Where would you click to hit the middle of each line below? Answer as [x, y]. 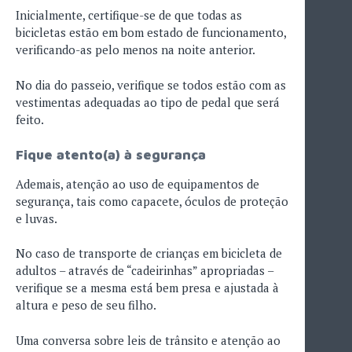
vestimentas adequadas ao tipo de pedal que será [148, 102]
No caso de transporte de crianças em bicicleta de [149, 253]
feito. [30, 119]
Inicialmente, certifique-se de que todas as [129, 15]
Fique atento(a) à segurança [111, 155]
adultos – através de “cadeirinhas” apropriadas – [145, 271]
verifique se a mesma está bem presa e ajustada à [147, 288]
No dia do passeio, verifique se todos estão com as [151, 84]
